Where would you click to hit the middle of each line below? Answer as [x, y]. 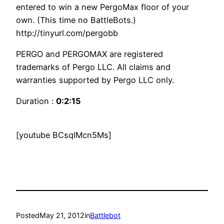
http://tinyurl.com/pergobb [67, 33]
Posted [28, 215]
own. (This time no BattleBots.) [76, 20]
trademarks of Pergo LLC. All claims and [93, 67]
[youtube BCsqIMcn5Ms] [64, 135]
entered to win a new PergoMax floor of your [102, 7]
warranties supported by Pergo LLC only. [95, 80]
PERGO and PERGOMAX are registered [89, 54]
